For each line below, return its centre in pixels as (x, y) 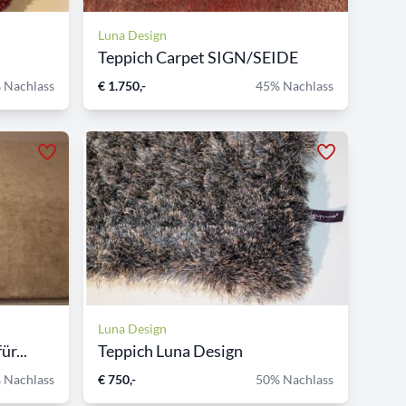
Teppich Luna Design (170, 351)
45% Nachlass (295, 86)
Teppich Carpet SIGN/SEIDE (198, 57)
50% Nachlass (295, 379)
